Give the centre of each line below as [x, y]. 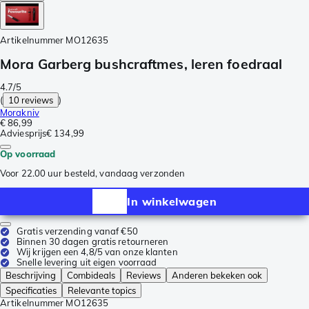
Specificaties [31, 291]
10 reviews [31, 100]
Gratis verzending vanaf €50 [77, 231]
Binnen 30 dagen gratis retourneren [93, 242]
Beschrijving [31, 276]
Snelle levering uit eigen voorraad [87, 262]
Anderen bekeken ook [217, 276]
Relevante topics [102, 291]
